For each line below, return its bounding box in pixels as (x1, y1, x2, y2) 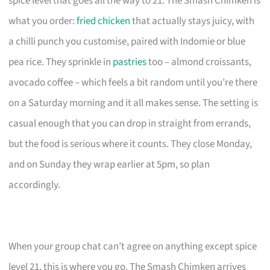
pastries (113, 54, 147, 69)
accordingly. (8, 177, 61, 192)
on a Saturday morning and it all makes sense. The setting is (8, 95, 259, 110)
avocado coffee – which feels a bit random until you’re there (8, 75, 258, 90)
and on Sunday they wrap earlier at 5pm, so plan (8, 157, 210, 172)
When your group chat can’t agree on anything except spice (8, 239, 257, 254)
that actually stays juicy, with (130, 13, 255, 28)
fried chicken (77, 13, 131, 28)
